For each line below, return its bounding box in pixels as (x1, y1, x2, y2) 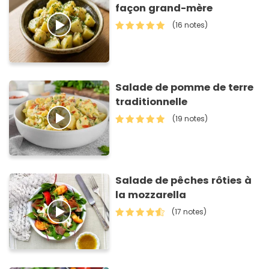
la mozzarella (115, 188, 187, 202)
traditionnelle (115, 94, 188, 109)
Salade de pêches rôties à (115, 174, 252, 188)
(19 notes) (172, 113, 208, 124)
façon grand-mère (115, 1, 213, 16)
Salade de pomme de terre (115, 80, 254, 94)
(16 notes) (172, 20, 208, 31)
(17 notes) (172, 207, 207, 217)
